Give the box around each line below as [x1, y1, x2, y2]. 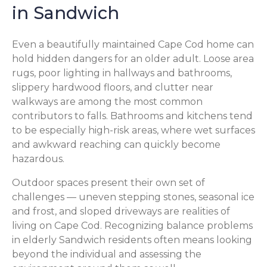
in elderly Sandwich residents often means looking [12, 234, 252, 246]
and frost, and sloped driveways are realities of [12, 206, 230, 218]
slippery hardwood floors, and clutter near [12, 82, 213, 94]
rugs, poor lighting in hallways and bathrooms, [12, 67, 232, 79]
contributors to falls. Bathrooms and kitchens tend [12, 110, 253, 122]
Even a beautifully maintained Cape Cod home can [12, 39, 254, 51]
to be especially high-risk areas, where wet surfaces [12, 125, 255, 136]
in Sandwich [12, 2, 119, 24]
